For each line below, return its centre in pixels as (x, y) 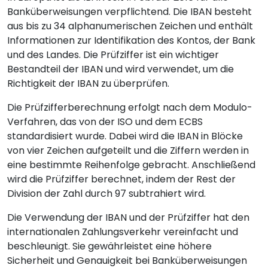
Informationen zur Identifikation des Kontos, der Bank (131, 40)
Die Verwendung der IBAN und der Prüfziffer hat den (128, 217)
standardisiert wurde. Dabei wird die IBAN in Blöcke (125, 136)
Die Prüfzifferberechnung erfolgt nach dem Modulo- (130, 107)
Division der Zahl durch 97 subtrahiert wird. (106, 193)
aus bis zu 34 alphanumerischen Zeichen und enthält (130, 26)
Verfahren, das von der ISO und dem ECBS (105, 121)
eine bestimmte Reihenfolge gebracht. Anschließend (131, 165)
